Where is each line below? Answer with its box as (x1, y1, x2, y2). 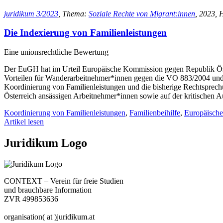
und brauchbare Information (4, 185, 92, 194)
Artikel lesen (4, 117, 44, 126)
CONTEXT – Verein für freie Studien (4, 176, 123, 185)
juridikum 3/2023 (4, 9, 58, 18)
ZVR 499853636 (4, 194, 58, 203)
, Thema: (58, 9, 89, 18)
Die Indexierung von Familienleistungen (4, 27, 167, 38)
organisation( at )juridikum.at (4, 212, 95, 221)
